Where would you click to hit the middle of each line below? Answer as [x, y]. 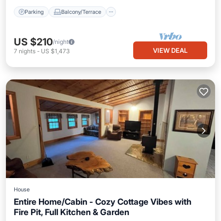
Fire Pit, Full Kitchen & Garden [72, 212]
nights [27, 51]
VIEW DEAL [170, 50]
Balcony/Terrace [81, 12]
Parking [34, 12]
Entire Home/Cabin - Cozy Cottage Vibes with [103, 202]
